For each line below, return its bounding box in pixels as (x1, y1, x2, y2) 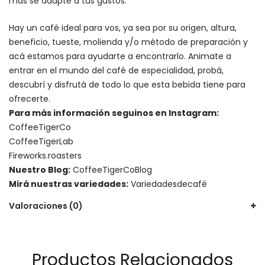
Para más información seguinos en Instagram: (9, 106, 219, 119)
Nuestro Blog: (9, 163, 70, 176)
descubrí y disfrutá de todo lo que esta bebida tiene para (9, 78, 245, 91)
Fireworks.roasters (9, 149, 82, 161)
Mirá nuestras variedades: (9, 177, 128, 190)
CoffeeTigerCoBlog (73, 163, 152, 176)
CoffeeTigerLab (9, 135, 73, 147)
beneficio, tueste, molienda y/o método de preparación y (9, 35, 248, 48)
